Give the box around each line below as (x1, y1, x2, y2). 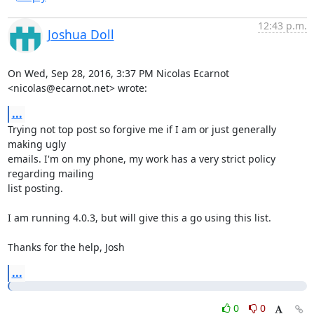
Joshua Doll (47, 25, 114, 43)
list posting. (7, 181, 63, 195)
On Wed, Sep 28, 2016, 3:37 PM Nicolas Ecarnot (7, 66, 229, 80)
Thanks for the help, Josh (7, 240, 125, 254)
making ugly (7, 137, 66, 151)
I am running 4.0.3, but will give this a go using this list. (7, 210, 271, 224)
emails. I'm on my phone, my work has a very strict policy (7, 151, 275, 165)
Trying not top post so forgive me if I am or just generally (7, 122, 276, 136)
